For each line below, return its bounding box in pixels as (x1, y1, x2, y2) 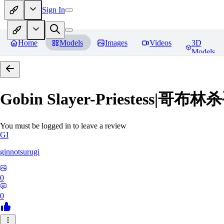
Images (105, 38, 127, 47)
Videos (149, 38, 171, 47)
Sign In (42, 5, 65, 14)
